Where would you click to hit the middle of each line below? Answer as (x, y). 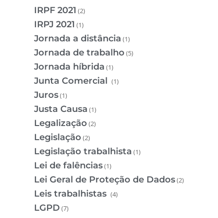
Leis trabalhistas (72, 193)
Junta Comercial (72, 81)
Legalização (61, 123)
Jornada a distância (78, 38)
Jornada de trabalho (79, 52)
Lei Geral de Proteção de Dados (105, 179)
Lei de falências (68, 165)
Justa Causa (61, 109)
